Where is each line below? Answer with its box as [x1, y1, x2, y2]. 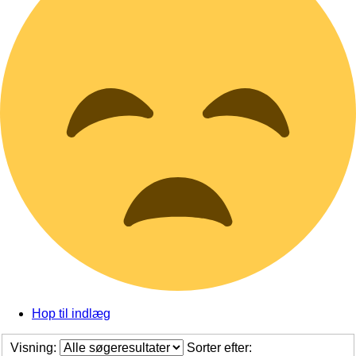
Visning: [10, 340, 60, 354]
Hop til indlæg [32, 307, 110, 321]
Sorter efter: [187, 340, 255, 354]
